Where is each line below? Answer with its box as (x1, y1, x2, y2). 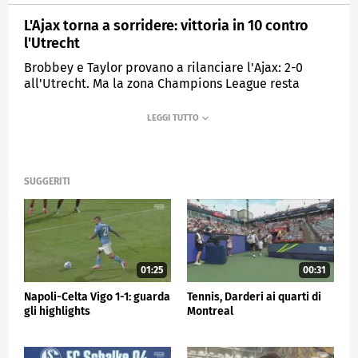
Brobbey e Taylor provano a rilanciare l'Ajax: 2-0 (24, 59, 303, 75)
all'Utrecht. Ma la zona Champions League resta (24, 75, 300, 91)
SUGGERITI (24, 176, 70, 188)
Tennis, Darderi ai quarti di (187, 289, 321, 304)
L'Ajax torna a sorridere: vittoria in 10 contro (24, 16, 308, 34)
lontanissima (24, 91, 99, 107)
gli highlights (24, 304, 90, 318)
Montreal (187, 304, 233, 318)
